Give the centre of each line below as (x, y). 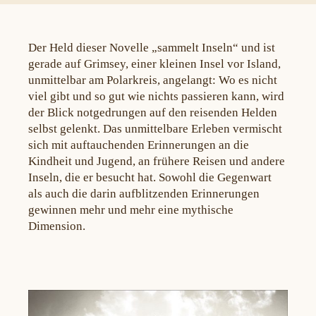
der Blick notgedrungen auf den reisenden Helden (153, 112)
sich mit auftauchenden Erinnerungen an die (139, 145)
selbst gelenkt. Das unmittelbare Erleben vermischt (155, 128)
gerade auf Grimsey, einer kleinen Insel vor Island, (154, 63)
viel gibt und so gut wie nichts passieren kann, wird (156, 96)
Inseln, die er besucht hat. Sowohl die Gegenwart (150, 177)
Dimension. (57, 226)
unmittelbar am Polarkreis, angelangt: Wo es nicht (153, 80)
